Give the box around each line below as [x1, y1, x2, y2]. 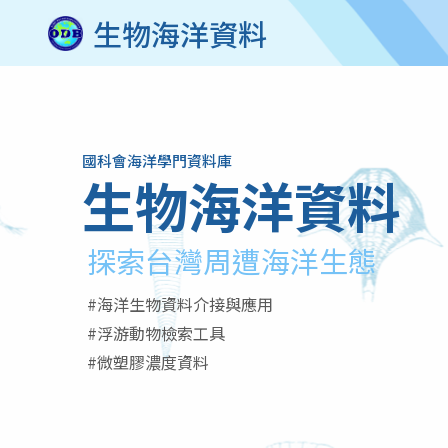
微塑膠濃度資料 [97, 349, 209, 374]
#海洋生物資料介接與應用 [87, 291, 273, 316]
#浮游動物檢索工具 [87, 320, 225, 345]
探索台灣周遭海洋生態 [87, 238, 377, 281]
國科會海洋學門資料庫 [82, 149, 232, 171]
